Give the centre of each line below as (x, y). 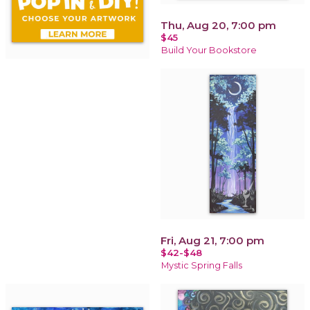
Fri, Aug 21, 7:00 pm (212, 240)
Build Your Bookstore (209, 50)
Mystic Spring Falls (202, 265)
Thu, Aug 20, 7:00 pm (218, 25)
